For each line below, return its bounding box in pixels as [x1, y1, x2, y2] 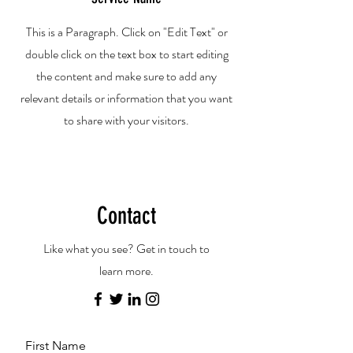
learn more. [98, 262, 154, 280]
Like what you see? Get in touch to [43, 240, 210, 258]
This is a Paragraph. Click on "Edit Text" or [25, 23, 228, 41]
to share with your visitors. [64, 111, 189, 129]
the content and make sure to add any [36, 67, 217, 85]
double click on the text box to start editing [24, 45, 229, 63]
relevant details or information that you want [20, 89, 232, 107]
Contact [96, 202, 156, 230]
